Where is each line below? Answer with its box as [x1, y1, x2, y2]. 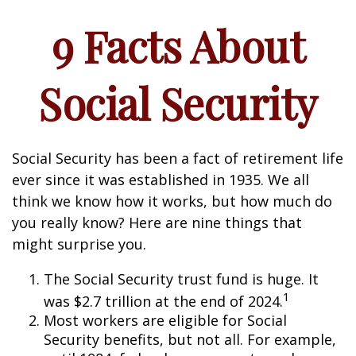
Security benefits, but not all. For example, [44, 330, 336, 349]
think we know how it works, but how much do [12, 192, 332, 211]
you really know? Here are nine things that [12, 213, 302, 232]
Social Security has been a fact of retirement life [12, 149, 343, 168]
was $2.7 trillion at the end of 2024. [44, 292, 283, 311]
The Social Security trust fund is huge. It [44, 269, 319, 288]
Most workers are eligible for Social [44, 311, 287, 330]
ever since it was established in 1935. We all [12, 170, 309, 189]
